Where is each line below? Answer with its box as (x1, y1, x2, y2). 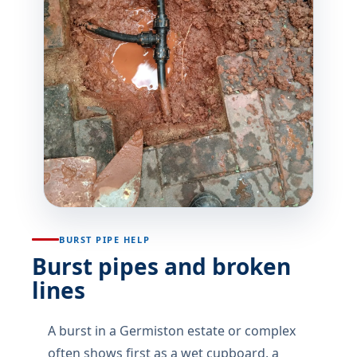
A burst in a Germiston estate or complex (48, 322, 296, 339)
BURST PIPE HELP (59, 233, 151, 245)
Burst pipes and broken (32, 251, 291, 281)
